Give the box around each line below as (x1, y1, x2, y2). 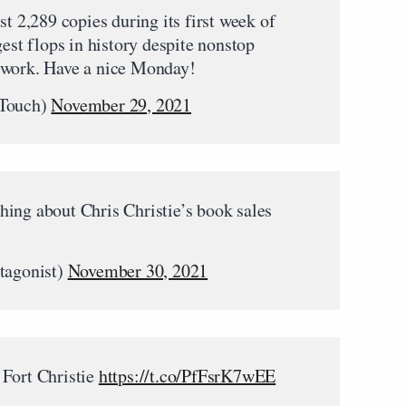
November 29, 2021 (51, 92, 192, 117)
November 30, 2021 (67, 257, 208, 283)
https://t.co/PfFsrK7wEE (98, 362, 276, 388)
